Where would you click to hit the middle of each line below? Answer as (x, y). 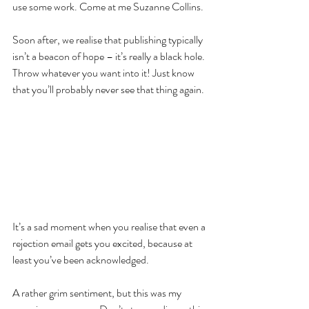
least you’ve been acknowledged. (81, 259)
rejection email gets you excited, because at (103, 243)
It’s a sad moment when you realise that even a (110, 226)
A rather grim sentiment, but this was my (98, 292)
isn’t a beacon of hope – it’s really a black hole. (110, 56)
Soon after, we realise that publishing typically (109, 39)
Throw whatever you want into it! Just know (104, 72)
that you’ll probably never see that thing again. (108, 89)
